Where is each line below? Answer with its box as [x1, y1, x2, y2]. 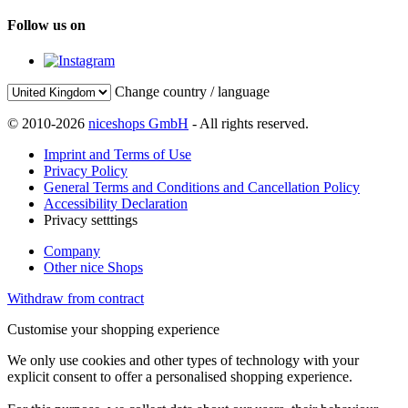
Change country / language [115, 84, 270, 100]
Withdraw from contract [7, 291, 144, 307]
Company [44, 243, 100, 260]
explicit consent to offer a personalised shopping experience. [7, 369, 352, 385]
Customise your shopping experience [7, 321, 219, 338]
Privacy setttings [44, 212, 138, 229]
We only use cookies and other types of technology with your [7, 352, 359, 369]
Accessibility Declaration [44, 196, 188, 212]
